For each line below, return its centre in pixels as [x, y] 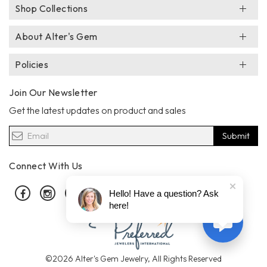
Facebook [46, 193]
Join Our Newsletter [53, 92]
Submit [236, 136]
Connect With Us [46, 165]
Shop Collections [51, 8]
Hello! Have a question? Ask [164, 193]
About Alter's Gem [56, 36]
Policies [32, 64]
